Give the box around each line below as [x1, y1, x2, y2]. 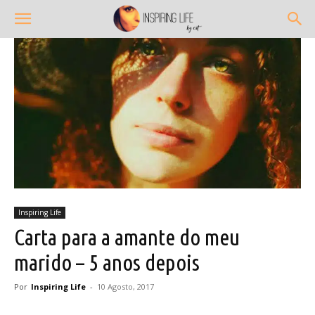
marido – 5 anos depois [14, 249, 200, 275]
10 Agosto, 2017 [97, 281, 154, 292]
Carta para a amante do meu [14, 224, 240, 250]
